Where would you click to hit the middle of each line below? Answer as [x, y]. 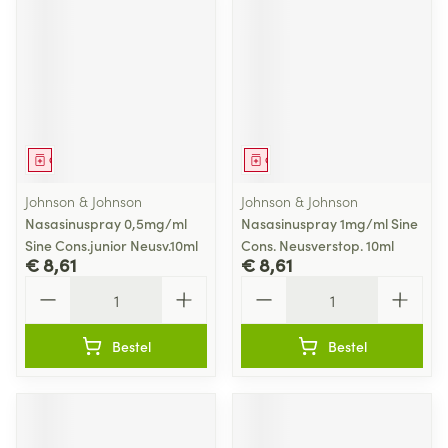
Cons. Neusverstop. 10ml [317, 245]
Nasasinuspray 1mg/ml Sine [329, 223]
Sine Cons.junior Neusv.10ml [111, 245]
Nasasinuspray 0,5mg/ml [106, 223]
